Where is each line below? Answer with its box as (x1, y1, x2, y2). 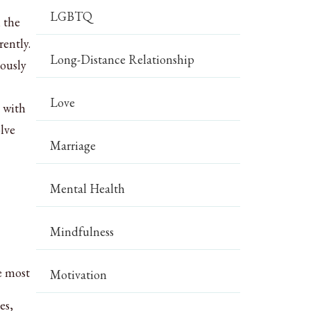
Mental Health (50, 180, 126, 196)
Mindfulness (50, 224, 115, 239)
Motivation (50, 267, 108, 283)
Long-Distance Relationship (50, 51, 195, 67)
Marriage (50, 137, 96, 153)
